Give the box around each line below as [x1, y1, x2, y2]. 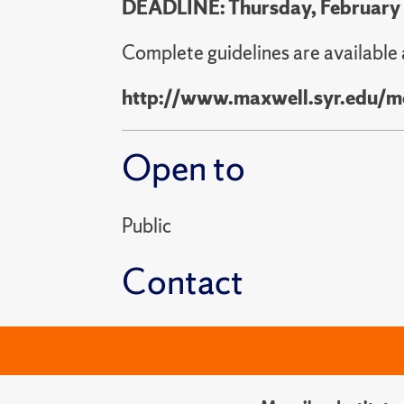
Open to [121, 143, 245, 191]
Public [121, 212, 171, 239]
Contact [121, 257, 243, 305]
